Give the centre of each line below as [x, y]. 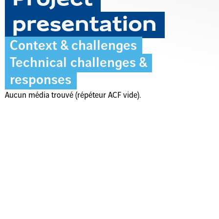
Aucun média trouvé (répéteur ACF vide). [73, 95]
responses [41, 80]
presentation [85, 25]
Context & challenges [74, 46]
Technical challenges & [78, 63]
